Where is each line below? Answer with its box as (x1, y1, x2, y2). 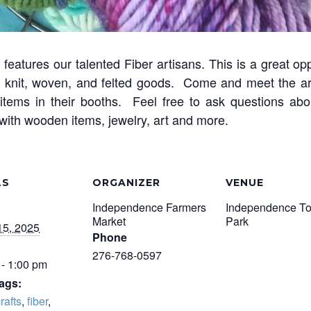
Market (92, 213, 126, 229)
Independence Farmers (92, 199, 206, 215)
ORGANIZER (92, 176, 160, 189)
